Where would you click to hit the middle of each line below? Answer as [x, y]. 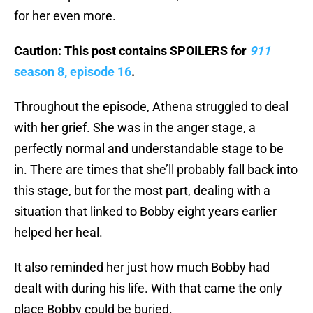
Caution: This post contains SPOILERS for [132, 51]
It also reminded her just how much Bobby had [142, 268]
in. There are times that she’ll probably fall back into [156, 170]
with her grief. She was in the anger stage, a [135, 128]
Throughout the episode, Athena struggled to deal [151, 107]
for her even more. [65, 16]
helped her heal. [58, 233]
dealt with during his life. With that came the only [148, 289]
